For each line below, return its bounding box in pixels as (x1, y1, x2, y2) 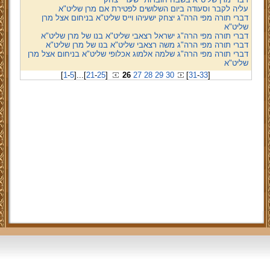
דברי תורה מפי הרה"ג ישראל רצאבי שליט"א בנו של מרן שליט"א (40, 31, 248, 40)
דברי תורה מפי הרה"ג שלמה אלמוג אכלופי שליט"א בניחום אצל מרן (27, 49, 248, 58)
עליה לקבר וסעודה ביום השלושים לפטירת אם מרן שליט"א (58, 4, 248, 13)
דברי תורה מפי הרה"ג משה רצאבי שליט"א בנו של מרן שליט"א (45, 40, 248, 49)
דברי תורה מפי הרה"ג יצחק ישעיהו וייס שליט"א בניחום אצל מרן (41, 13, 248, 22)
